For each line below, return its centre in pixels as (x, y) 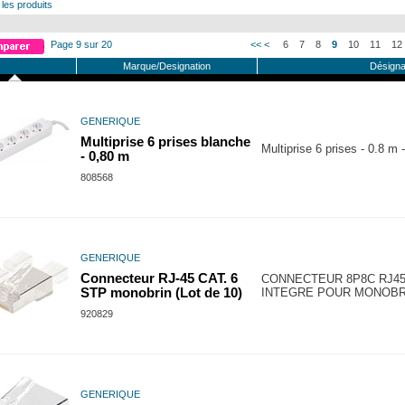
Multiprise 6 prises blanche (165, 142)
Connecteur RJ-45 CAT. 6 (159, 278)
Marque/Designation (167, 66)
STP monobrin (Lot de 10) (161, 293)
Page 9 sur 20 (81, 44)
